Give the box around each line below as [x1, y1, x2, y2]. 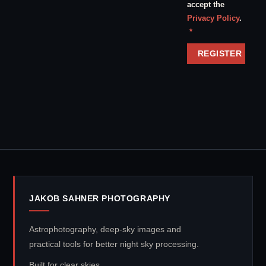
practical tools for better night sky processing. [29, 239, 199, 249]
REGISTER [197, 48, 242, 58]
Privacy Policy [187, 14, 239, 23]
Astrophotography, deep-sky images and [29, 224, 181, 234]
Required [192, 26, 225, 35]
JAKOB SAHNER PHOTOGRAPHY [29, 193, 170, 203]
